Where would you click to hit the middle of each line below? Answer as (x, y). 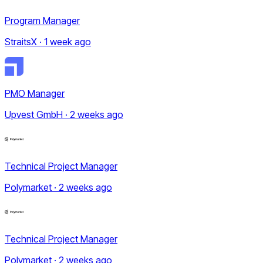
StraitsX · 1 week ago (48, 42)
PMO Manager (35, 94)
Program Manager (42, 21)
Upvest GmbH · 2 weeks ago (64, 115)
